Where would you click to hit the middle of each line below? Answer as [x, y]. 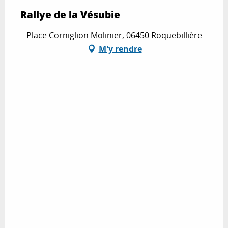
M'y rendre [120, 49]
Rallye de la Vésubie [70, 14]
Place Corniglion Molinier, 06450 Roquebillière [114, 35]
